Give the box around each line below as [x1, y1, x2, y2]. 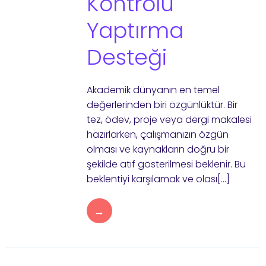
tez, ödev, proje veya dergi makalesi [86, 113, 252, 126]
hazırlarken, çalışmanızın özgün [86, 128, 229, 141]
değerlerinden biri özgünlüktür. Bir [86, 98, 237, 112]
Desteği [86, 42, 167, 72]
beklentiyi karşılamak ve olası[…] [86, 172, 230, 186]
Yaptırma [86, 15, 183, 46]
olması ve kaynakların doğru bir [86, 142, 229, 156]
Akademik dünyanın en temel [86, 83, 220, 97]
